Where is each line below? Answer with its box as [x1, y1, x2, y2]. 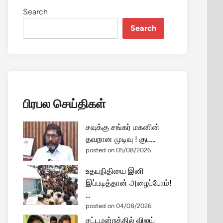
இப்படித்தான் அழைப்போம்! [86, 178, 172, 188]
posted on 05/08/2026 [86, 146, 151, 154]
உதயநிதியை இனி [86, 166, 144, 176]
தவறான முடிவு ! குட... [86, 134, 155, 144]
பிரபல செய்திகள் [23, 97, 106, 111]
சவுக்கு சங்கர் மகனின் [86, 122, 160, 132]
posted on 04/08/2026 [86, 202, 151, 210]
